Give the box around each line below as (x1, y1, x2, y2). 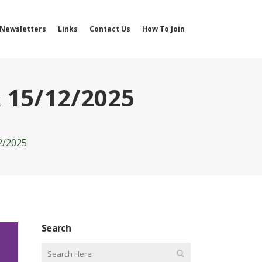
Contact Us (89, 24, 130, 34)
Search (42, 222, 71, 235)
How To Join (142, 24, 185, 34)
